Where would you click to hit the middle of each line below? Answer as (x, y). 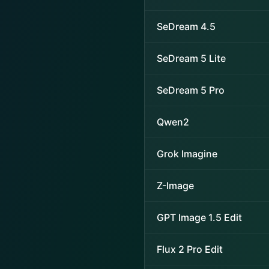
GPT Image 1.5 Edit (199, 217)
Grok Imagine (187, 154)
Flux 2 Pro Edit (190, 249)
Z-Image (175, 186)
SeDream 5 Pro (191, 90)
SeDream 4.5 (186, 26)
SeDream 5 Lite (191, 58)
